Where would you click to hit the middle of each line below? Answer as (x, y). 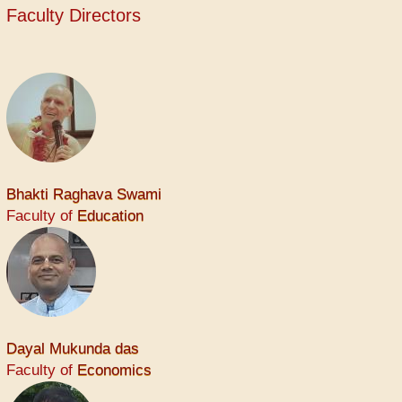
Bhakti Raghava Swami (84, 195)
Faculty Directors (74, 16)
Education (110, 216)
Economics (114, 371)
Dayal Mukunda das (73, 349)
